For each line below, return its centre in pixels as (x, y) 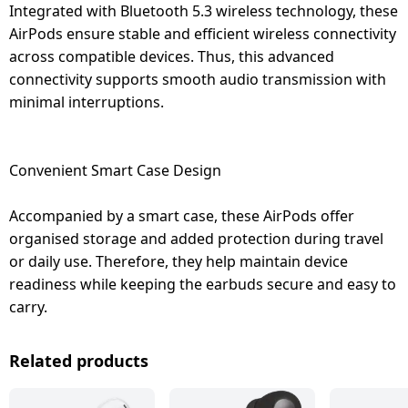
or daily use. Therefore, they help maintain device (178, 261)
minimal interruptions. (87, 102)
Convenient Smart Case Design (115, 170)
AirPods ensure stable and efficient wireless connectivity (203, 33)
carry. (28, 306)
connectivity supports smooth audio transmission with (198, 79)
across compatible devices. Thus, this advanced (172, 56)
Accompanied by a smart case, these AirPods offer (182, 215)
